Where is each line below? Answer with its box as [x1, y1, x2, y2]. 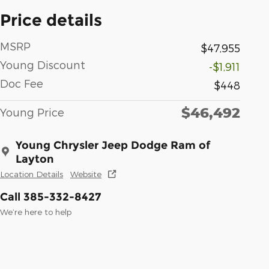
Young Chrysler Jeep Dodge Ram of [16, 138, 210, 152]
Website [70, 168, 101, 179]
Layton [16, 152, 54, 166]
